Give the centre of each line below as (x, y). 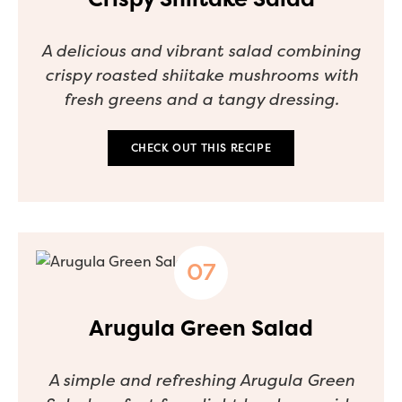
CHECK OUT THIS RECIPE (201, 148)
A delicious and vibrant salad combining (201, 51)
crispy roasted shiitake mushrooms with (201, 75)
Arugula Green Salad (201, 328)
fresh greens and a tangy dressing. (201, 99)
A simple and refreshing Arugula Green (201, 380)
